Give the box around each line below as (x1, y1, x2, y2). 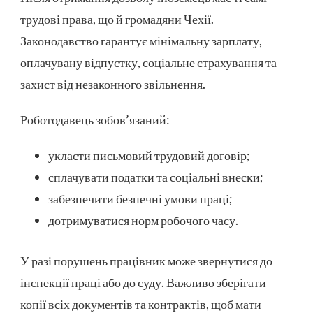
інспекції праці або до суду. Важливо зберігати (20, 274, 266, 290)
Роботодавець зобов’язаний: (20, 111, 170, 127)
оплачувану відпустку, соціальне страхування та (20, 54, 277, 70)
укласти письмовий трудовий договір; (48, 147, 250, 163)
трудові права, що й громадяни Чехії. (20, 10, 214, 27)
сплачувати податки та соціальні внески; (48, 168, 263, 184)
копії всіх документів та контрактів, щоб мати (20, 296, 261, 312)
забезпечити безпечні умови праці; (48, 190, 233, 206)
